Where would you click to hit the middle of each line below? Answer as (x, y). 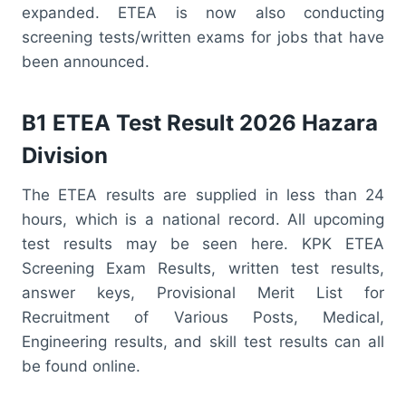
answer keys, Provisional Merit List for (203, 292)
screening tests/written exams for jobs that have (203, 37)
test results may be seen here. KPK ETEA (203, 243)
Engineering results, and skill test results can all (203, 341)
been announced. (86, 61)
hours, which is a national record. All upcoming (203, 219)
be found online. (81, 366)
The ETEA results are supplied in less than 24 (203, 194)
